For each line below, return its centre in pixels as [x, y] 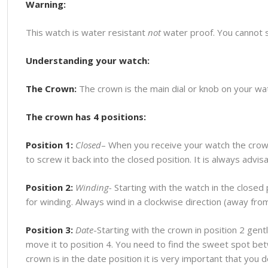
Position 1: [49, 145]
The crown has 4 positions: [86, 117]
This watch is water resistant [86, 32]
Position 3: [49, 230]
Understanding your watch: [87, 60]
